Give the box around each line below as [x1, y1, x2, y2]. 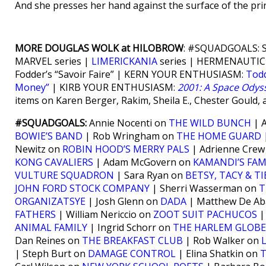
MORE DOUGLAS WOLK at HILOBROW [15, 42, 183, 55]
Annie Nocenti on [87, 116, 169, 129]
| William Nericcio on [56, 208, 153, 221]
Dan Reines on [15, 234, 82, 247]
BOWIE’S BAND [15, 129, 83, 142]
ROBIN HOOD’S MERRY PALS [62, 142, 189, 156]
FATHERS [15, 208, 56, 221]
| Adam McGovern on [93, 156, 193, 169]
